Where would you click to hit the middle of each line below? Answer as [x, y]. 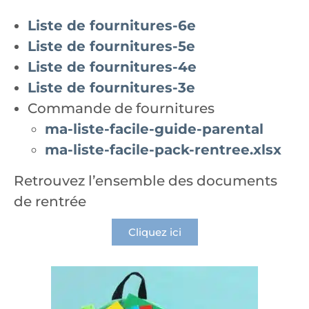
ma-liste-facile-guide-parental [154, 129]
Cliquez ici [154, 232]
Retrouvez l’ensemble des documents [146, 181]
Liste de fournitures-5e [111, 46]
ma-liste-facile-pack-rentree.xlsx [163, 150]
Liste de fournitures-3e [111, 88]
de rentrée [50, 201]
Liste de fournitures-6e [112, 26]
